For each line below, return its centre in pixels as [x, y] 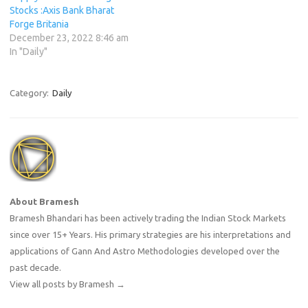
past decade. [35, 267]
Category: [30, 92]
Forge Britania [39, 24]
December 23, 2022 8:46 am [69, 37]
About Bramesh [44, 201]
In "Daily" [29, 51]
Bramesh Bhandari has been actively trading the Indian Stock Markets [148, 218]
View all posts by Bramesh [63, 284]
